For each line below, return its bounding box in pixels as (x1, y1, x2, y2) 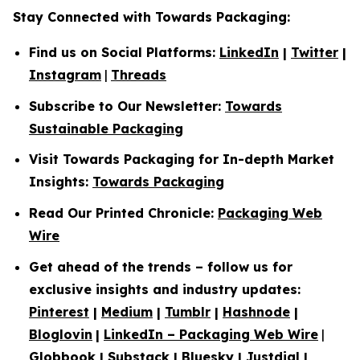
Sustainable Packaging (29, 120, 183, 137)
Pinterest (29, 303, 89, 320)
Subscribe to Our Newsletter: (29, 97, 225, 114)
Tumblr (165, 303, 211, 320)
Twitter (291, 44, 338, 61)
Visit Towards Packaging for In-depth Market (29, 151, 334, 168)
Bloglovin (29, 325, 92, 342)
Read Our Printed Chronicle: (29, 205, 218, 222)
